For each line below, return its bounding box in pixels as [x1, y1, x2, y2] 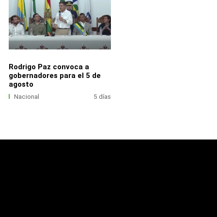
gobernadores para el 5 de [8, 71, 101, 80]
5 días [93, 93, 111, 100]
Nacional [14, 93, 40, 100]
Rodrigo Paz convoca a [8, 62, 89, 71]
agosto [8, 79, 33, 89]
